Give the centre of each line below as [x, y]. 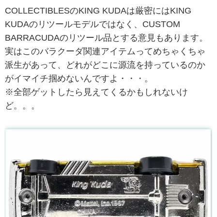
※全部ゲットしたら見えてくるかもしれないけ [96, 92]
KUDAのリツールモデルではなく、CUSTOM [93, 24]
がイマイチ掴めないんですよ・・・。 [79, 79]
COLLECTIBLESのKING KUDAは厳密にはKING [98, 11]
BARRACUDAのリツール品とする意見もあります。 [106, 38]
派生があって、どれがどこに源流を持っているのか [105, 65]
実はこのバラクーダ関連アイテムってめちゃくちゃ [105, 52]
